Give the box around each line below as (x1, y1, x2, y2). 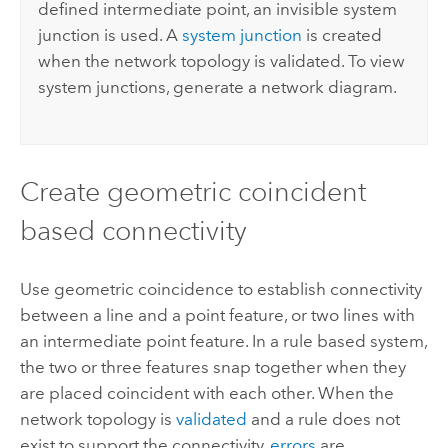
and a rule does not (246, 408, 400, 429)
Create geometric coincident (19, 174, 366, 208)
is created (302, 25, 383, 46)
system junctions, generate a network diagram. (38, 77, 398, 98)
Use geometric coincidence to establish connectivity (19, 278, 422, 299)
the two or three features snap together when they (19, 356, 406, 377)
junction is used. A (38, 25, 183, 46)
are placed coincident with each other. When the (19, 382, 394, 403)
